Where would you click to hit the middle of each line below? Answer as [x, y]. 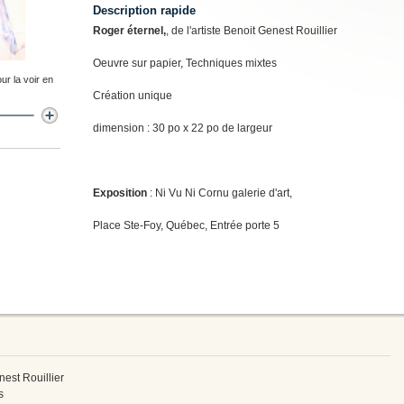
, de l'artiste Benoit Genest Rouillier [252, 30]
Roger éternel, [129, 30]
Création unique [133, 95]
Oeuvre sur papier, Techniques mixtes [185, 63]
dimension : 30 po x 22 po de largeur [183, 128]
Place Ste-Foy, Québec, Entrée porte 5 [186, 225]
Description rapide [144, 10]
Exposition [120, 193]
